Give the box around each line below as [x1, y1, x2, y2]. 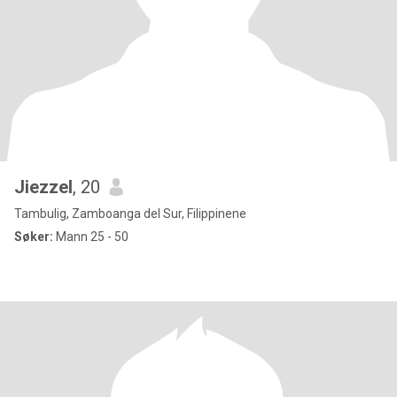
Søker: [14, 230, 53, 244]
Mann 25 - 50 [53, 230, 128, 244]
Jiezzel [14, 176, 73, 198]
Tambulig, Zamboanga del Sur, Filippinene [14, 206, 246, 221]
